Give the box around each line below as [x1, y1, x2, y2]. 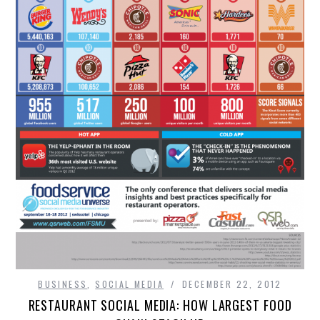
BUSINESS [38, 278, 88, 291]
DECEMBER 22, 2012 [181, 278, 282, 291]
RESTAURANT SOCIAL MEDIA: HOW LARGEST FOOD [28, 296, 292, 315]
